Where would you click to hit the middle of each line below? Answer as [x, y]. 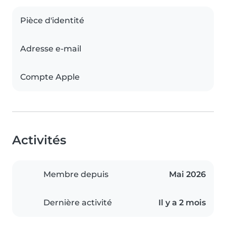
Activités [39, 140]
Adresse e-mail [51, 49]
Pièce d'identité [52, 21]
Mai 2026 [187, 175]
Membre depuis [76, 175]
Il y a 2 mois [182, 203]
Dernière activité [78, 203]
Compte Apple [50, 77]
